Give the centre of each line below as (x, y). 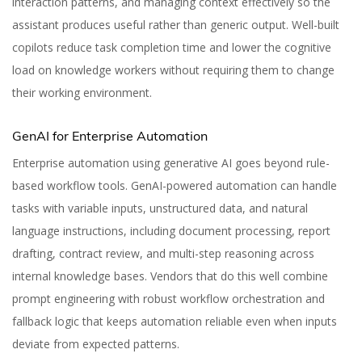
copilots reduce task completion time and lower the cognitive (172, 47)
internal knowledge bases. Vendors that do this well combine (170, 276)
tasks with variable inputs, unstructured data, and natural (160, 208)
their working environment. (82, 93)
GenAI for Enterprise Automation (110, 136)
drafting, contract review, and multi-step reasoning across (163, 253)
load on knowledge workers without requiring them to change (173, 70)
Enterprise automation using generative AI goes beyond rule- (171, 163)
